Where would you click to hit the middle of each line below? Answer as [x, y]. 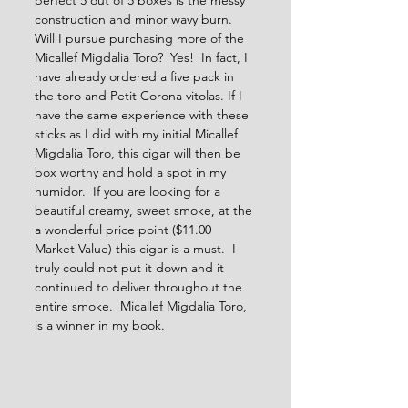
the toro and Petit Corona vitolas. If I [140, 96]
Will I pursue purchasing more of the [141, 38]
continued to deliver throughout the [140, 287]
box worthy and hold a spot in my [132, 172]
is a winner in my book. [107, 325]
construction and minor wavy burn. [137, 19]
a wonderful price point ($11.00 [125, 229]
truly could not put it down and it [131, 268]
